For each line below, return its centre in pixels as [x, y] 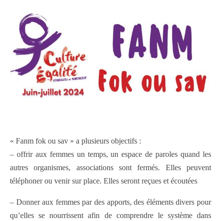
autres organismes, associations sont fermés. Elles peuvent [110, 168]
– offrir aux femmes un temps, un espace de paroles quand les [110, 154]
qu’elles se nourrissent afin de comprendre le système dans [110, 216]
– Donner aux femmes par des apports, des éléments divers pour [110, 202]
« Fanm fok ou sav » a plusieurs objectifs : [75, 141]
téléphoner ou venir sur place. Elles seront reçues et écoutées [104, 181]
